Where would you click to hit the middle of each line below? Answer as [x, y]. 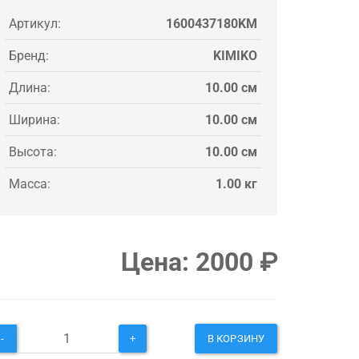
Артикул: [35, 23]
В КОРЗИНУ [236, 338]
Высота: [33, 151]
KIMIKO [235, 55]
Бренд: [29, 55]
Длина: [30, 87]
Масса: [30, 184]
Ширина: [34, 119]
